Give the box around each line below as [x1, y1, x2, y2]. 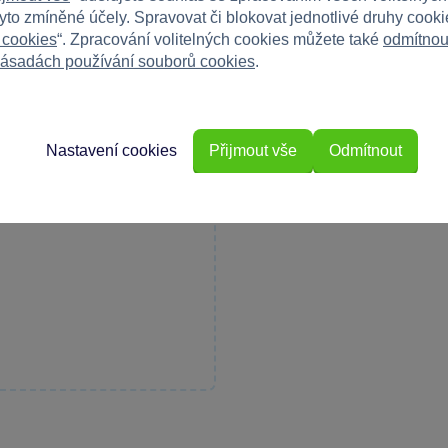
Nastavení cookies [46, 142, 177, 160]
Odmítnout [329, 142, 402, 160]
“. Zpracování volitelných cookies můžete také [57, 30, 383, 48]
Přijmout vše [209, 142, 297, 160]
